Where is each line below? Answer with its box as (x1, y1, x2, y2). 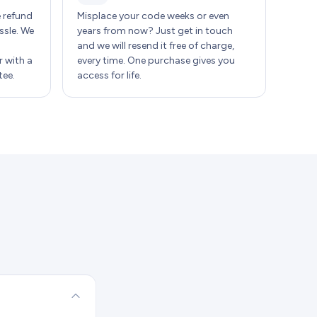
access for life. (77, 69, 142, 82)
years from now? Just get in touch (77, 25, 233, 38)
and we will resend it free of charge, (77, 40, 234, 52)
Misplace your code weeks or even (77, 10, 229, 23)
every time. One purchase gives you (77, 54, 235, 67)
